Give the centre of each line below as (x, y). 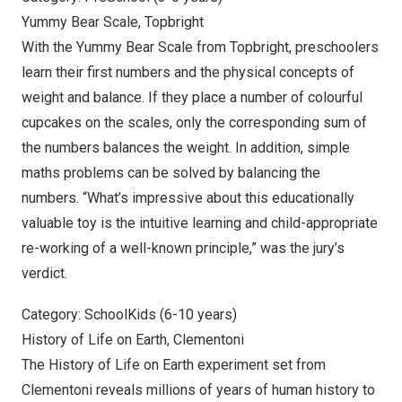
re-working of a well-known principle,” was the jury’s (183, 248)
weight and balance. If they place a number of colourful (192, 97)
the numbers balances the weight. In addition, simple (186, 148)
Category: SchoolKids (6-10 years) (129, 315)
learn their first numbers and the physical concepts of (188, 72)
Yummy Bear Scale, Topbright (113, 22)
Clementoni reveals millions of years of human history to (198, 390)
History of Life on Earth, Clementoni (133, 340)
